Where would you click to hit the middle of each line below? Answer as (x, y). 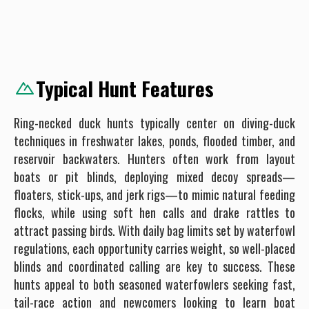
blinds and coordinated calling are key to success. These (154, 266)
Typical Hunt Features (125, 88)
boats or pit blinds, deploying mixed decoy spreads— (154, 177)
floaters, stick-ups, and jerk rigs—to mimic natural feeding (154, 195)
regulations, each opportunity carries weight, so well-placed (154, 248)
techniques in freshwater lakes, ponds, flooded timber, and (154, 141)
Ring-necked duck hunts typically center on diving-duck (154, 123)
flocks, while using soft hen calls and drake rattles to (154, 212)
